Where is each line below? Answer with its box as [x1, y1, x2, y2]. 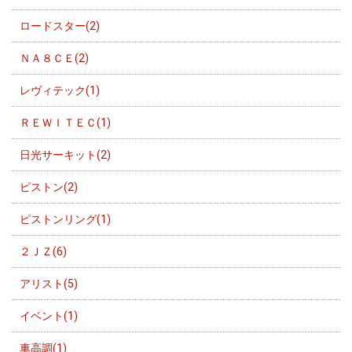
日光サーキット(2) [20, 148, 111, 162]
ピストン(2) [20, 181, 78, 194]
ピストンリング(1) [20, 213, 111, 226]
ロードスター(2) [20, 20, 100, 33]
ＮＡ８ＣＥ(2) [20, 52, 89, 65]
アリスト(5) [20, 277, 78, 291]
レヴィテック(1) [20, 84, 100, 97]
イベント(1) [20, 310, 78, 323]
